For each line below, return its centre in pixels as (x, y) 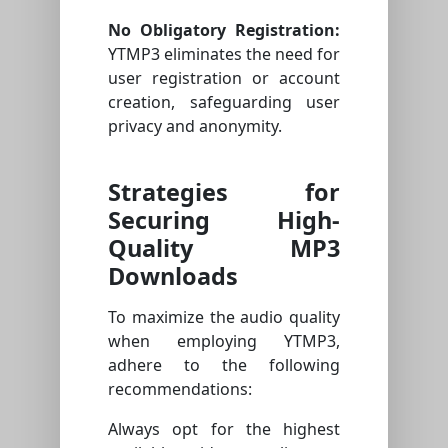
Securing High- (224, 220)
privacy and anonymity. (195, 126)
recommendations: (180, 389)
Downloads (173, 276)
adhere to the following (224, 365)
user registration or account (224, 78)
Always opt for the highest (224, 429)
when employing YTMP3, (224, 341)
